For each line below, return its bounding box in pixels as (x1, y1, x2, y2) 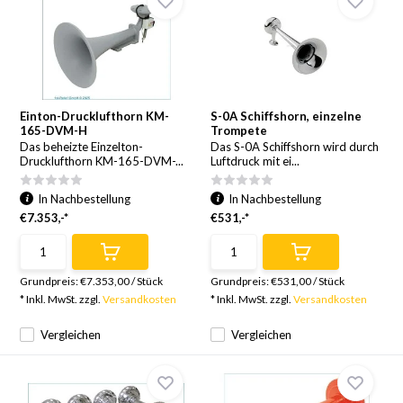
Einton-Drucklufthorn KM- (20, 109, 170, 123)
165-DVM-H (20, 123, 88, 138)
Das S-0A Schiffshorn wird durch (210, 139, 379, 154)
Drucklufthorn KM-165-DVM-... (20, 154, 184, 168)
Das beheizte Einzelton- (20, 139, 144, 154)
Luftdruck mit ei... (210, 154, 300, 168)
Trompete (210, 123, 267, 138)
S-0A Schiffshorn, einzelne (210, 109, 362, 123)
